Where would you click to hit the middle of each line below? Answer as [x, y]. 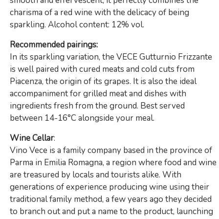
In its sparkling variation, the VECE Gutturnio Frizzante [111, 57]
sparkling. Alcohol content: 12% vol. [77, 24]
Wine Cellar [32, 138]
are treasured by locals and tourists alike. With [96, 175]
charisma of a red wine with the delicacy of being [99, 12]
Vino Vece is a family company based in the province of [111, 150]
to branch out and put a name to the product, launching [111, 211]
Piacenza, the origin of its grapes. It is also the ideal [103, 81]
